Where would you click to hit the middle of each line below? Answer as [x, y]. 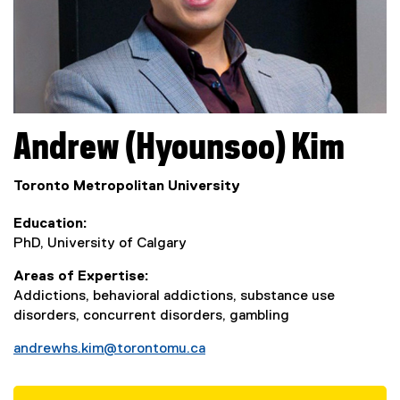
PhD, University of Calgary [100, 243]
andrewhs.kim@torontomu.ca [109, 349]
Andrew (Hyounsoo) [150, 149]
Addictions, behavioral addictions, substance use [174, 296]
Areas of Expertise [79, 276]
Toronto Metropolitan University [127, 186]
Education [48, 224]
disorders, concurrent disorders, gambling [151, 316]
